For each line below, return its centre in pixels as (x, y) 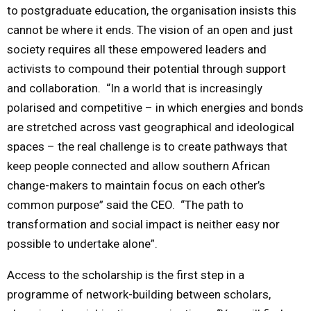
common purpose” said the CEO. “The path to (125, 204)
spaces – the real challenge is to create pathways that (147, 146)
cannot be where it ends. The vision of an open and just (150, 30)
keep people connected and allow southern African (138, 166)
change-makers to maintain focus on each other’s (136, 185)
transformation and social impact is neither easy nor (143, 224)
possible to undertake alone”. (82, 243)
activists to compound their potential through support (146, 68)
